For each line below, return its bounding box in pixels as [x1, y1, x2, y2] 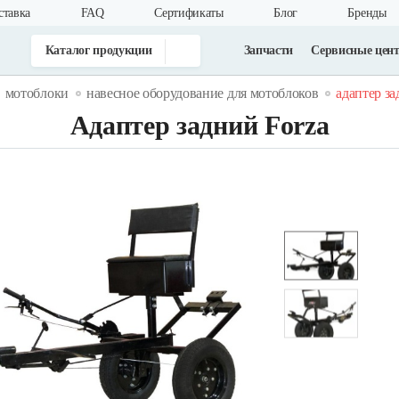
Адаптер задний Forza [69, 110, 330, 140]
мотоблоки [4, 85, 69, 101]
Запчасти [243, 43, 294, 57]
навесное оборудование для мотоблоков [85, 85, 319, 101]
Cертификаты [154, 6, 224, 20]
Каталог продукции [45, 43, 152, 57]
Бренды [347, 6, 387, 20]
